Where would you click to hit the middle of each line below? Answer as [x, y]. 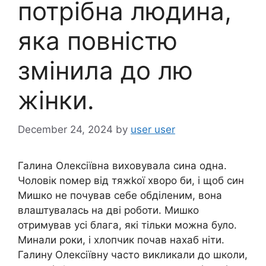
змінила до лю [105, 70]
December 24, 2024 [65, 129]
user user [153, 129]
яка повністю [98, 41]
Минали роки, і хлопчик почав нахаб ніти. [121, 240]
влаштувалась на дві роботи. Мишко [108, 210]
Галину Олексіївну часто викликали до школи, [133, 254]
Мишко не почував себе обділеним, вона [120, 195]
